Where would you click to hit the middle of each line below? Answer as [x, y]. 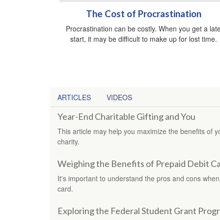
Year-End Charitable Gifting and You [126, 117]
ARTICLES [74, 97]
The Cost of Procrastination [143, 14]
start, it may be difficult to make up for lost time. [143, 39]
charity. [69, 142]
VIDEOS [119, 97]
